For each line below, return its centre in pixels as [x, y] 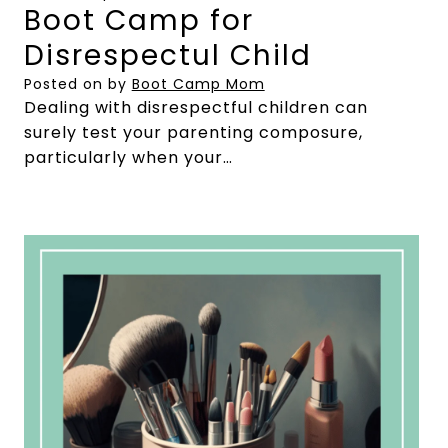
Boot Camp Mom [198, 83]
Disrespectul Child [167, 55]
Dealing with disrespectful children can [195, 107]
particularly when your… [128, 157]
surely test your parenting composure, [193, 132]
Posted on [65, 83]
